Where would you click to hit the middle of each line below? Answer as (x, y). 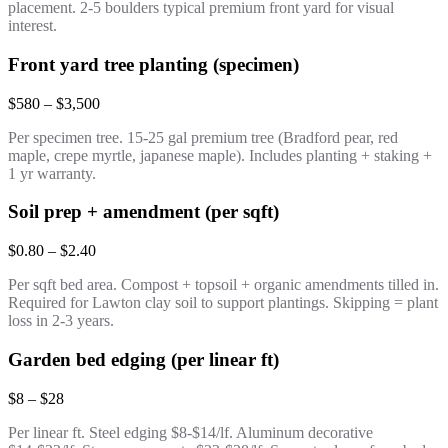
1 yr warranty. (52, 173)
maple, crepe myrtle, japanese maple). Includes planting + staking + (220, 155)
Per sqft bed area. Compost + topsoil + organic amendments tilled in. (223, 285)
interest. (32, 26)
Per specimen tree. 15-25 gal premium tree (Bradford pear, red (203, 137)
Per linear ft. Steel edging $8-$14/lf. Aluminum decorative (190, 432)
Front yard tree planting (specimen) (153, 64)
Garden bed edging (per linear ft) (143, 359)
